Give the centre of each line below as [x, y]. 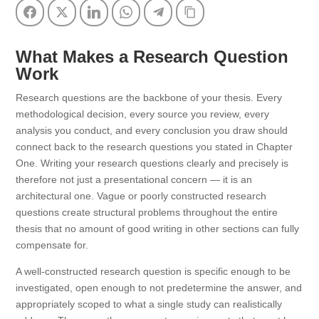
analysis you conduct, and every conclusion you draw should [152, 130]
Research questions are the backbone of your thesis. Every [149, 98]
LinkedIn [125, 12]
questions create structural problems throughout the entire [147, 212]
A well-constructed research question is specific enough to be [153, 271]
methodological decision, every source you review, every [143, 114]
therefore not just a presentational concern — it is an [134, 179]
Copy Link [224, 12]
